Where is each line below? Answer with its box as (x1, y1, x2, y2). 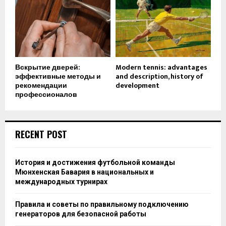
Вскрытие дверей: (15, 61, 80, 73)
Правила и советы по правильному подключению (15, 200, 189, 208)
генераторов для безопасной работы (15, 209, 146, 218)
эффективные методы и (15, 70, 101, 82)
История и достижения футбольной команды (15, 158, 175, 166)
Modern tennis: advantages (116, 61, 207, 73)
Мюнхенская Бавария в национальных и (15, 167, 154, 176)
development (116, 79, 159, 91)
